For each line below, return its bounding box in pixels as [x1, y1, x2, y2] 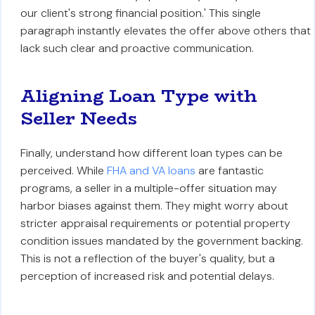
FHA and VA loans [106, 163, 195, 178]
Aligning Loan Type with [20, 82, 257, 110]
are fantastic [195, 163, 264, 178]
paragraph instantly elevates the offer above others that [20, 23, 311, 38]
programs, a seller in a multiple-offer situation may [20, 181, 277, 195]
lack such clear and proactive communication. [20, 41, 254, 56]
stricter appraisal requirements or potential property [20, 216, 290, 231]
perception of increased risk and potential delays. [20, 269, 274, 283]
